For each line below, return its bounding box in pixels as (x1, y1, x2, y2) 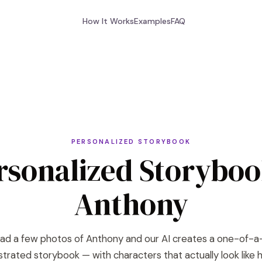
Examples (134, 16, 171, 26)
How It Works (82, 16, 134, 26)
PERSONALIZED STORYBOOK (71, 137, 191, 146)
